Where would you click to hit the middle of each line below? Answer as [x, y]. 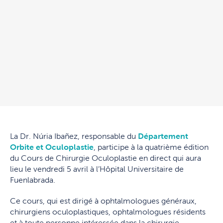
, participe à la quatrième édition [151, 147]
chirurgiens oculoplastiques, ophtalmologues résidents [108, 212]
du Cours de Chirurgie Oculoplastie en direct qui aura [106, 158]
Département [163, 136]
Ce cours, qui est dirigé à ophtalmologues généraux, [103, 201]
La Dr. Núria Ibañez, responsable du [74, 136]
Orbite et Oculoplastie [52, 147]
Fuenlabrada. [33, 180]
